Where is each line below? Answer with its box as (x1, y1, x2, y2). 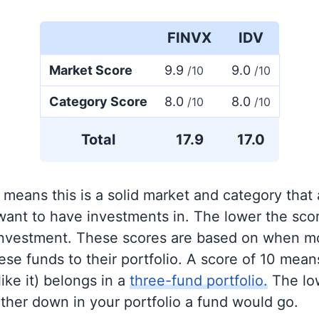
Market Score (49, 63, 132, 78)
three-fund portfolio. (130, 272, 268, 289)
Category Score (49, 94, 147, 109)
